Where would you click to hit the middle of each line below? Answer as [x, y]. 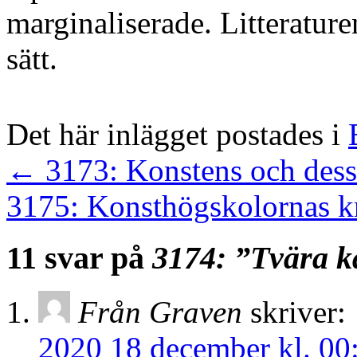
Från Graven [160, 312]
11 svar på [79, 257]
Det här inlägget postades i [177, 134]
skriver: [298, 312]
